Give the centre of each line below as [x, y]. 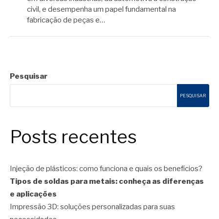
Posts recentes [73, 137]
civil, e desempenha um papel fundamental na [101, 9]
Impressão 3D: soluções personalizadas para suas [92, 207]
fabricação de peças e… [66, 20]
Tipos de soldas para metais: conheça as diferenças [107, 182]
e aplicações [33, 194]
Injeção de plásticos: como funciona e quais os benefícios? [106, 169]
